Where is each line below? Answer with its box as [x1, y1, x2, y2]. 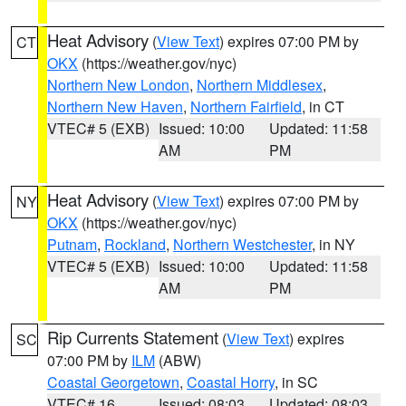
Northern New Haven [47, 96, 183, 117]
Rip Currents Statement [47, 325, 218, 349]
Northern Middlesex [197, 74, 323, 95]
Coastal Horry [187, 372, 275, 392]
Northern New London [47, 74, 189, 95]
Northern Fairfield [190, 96, 302, 117]
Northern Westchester [173, 234, 312, 255]
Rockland [104, 234, 166, 255]
